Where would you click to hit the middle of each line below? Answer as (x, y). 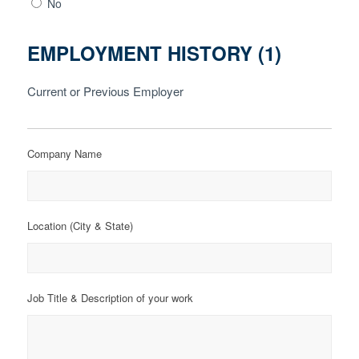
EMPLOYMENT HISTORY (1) (154, 52)
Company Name (64, 153)
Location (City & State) (80, 225)
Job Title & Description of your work (110, 297)
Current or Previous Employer (105, 91)
